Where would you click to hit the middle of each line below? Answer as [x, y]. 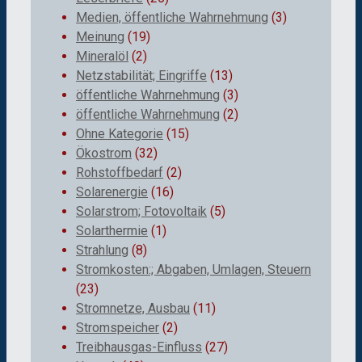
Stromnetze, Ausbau [133, 309]
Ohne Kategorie [120, 134]
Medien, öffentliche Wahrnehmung [172, 18]
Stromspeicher [118, 328]
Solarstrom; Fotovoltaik [141, 212]
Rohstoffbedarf [120, 173]
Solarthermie [112, 231]
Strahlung [102, 250]
